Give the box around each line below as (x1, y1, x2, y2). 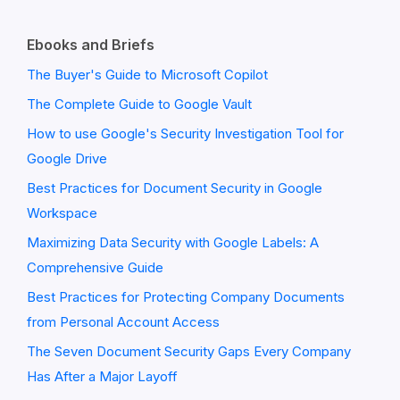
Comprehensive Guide (27, 259, 163, 276)
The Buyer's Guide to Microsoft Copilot (27, 66, 268, 83)
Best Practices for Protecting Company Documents (27, 288, 345, 305)
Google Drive (27, 150, 107, 167)
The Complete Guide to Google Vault (27, 96, 252, 112)
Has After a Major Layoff (27, 368, 178, 385)
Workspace (27, 204, 97, 221)
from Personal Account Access (27, 313, 220, 330)
